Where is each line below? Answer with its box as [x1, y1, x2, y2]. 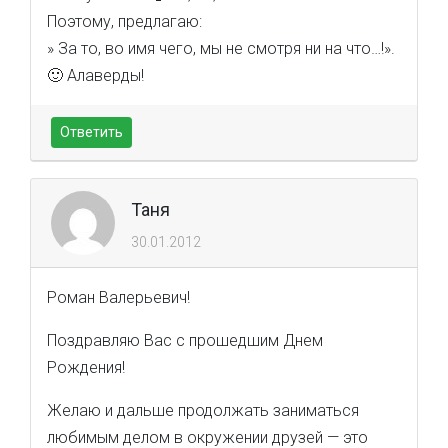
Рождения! [47, 358, 125, 377]
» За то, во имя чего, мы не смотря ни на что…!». [47, 39, 395, 58]
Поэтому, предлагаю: [47, 12, 202, 31]
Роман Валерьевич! [47, 288, 190, 307]
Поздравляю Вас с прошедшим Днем [47, 331, 323, 350]
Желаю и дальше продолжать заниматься [47, 401, 359, 420]
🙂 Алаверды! [47, 66, 144, 85]
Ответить [60, 124, 123, 140]
